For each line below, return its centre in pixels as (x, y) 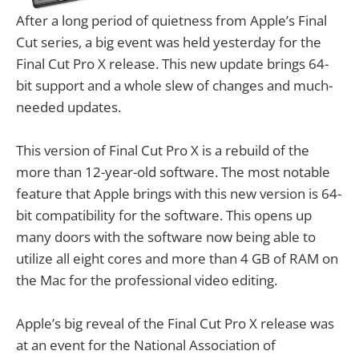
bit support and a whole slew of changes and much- (174, 85)
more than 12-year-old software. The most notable (173, 171)
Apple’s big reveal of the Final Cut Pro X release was (175, 324)
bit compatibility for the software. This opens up (164, 215)
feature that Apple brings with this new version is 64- (179, 193)
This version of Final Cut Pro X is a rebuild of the (163, 150)
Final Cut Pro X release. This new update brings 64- (172, 63)
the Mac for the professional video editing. (147, 280)
